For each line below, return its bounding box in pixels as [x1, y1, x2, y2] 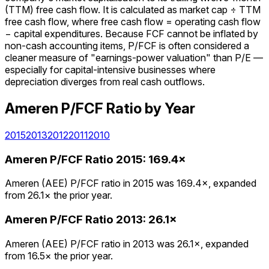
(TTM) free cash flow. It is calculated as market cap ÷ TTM [5, 4, 261, 16]
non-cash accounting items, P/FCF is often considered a [5, 40, 249, 52]
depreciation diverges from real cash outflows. [5, 76, 205, 88]
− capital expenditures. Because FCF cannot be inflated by [5, 28, 258, 40]
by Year [142, 100, 195, 118]
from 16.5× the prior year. [5, 249, 113, 262]
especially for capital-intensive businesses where [5, 64, 216, 76]
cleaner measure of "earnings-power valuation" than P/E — [5, 52, 263, 64]
